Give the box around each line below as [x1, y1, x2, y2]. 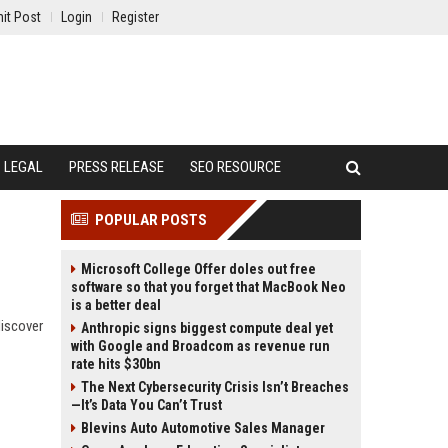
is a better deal [71, 297, 161, 313]
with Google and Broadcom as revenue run [71, 338, 330, 354]
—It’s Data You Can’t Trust [71, 397, 222, 413]
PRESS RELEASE [69, 158, 164, 176]
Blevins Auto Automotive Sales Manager [81, 420, 325, 436]
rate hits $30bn [71, 356, 161, 372]
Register [112, 9, 159, 25]
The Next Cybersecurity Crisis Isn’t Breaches [81, 379, 349, 395]
